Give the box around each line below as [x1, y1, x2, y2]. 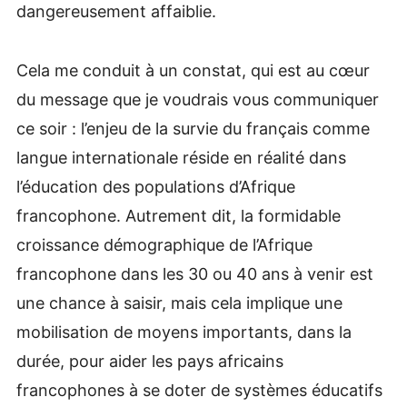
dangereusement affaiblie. [15, 2, 216, 22]
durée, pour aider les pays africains [15, 351, 283, 371]
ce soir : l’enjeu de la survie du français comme [15, 118, 370, 138]
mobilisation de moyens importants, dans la [15, 322, 352, 342]
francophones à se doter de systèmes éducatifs [15, 380, 382, 400]
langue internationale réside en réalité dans [15, 147, 346, 167]
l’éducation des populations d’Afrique [15, 176, 295, 196]
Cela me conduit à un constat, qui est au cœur [15, 60, 370, 80]
